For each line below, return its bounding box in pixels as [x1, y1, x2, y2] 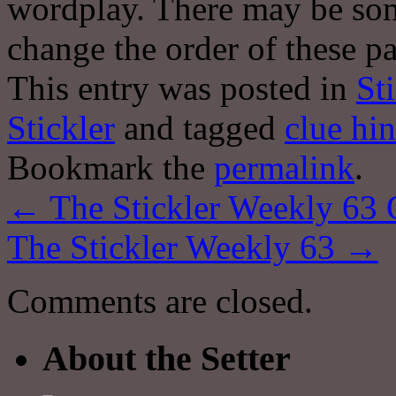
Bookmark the [7, 148, 214, 187]
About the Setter [42, 338, 291, 378]
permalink [214, 148, 354, 187]
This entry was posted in [7, 68, 356, 107]
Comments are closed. [7, 281, 313, 320]
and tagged [115, 108, 285, 147]
